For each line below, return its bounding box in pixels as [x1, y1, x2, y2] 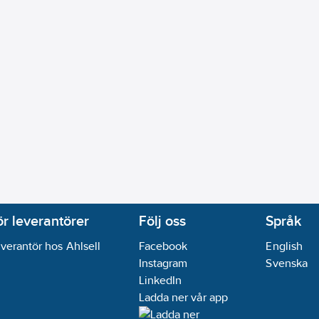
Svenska [266, 256, 308, 270]
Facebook [138, 239, 188, 253]
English [266, 239, 303, 253]
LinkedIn [138, 273, 182, 287]
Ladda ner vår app [138, 291, 228, 304]
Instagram [138, 256, 188, 270]
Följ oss [138, 213, 186, 229]
